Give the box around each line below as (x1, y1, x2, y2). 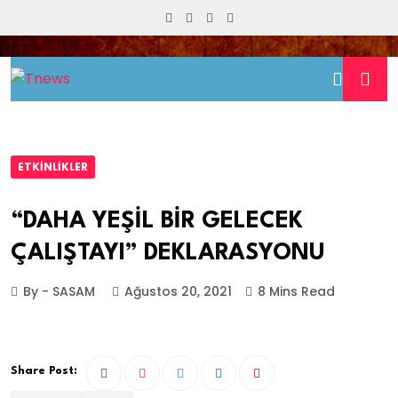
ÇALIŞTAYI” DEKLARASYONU (11, 242, 325, 265)
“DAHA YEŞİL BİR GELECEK (11, 210, 303, 233)
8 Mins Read (258, 283, 335, 301)
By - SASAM (23, 283, 95, 301)
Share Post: (11, 365, 77, 378)
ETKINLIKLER (18, 159, 88, 174)
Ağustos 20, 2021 (124, 283, 232, 301)
